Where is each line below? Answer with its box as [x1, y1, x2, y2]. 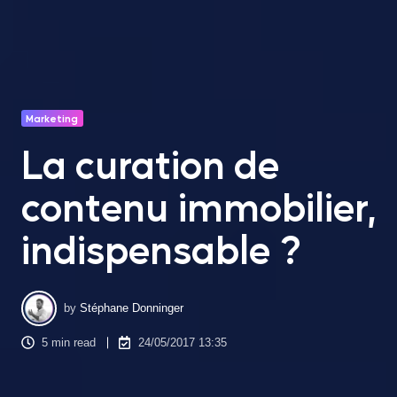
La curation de [21, 138, 279, 189]
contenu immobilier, [21, 181, 376, 231]
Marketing [26, 111, 79, 125]
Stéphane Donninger [80, 301, 184, 315]
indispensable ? [21, 223, 301, 274]
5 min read [42, 335, 97, 349]
